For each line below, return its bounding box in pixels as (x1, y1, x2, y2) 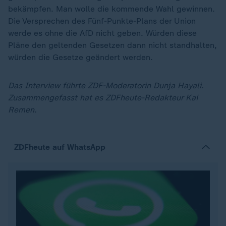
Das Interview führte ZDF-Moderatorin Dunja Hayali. (8, 81, 204, 90)
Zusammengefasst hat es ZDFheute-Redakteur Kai (8, 93, 198, 102)
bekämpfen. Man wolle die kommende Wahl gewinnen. (8, 4, 215, 14)
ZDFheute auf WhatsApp (14, 142, 105, 152)
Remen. (8, 105, 37, 115)
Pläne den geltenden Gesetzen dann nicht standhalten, (8, 40, 217, 50)
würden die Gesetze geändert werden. (8, 52, 153, 62)
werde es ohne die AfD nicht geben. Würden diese (8, 28, 197, 38)
